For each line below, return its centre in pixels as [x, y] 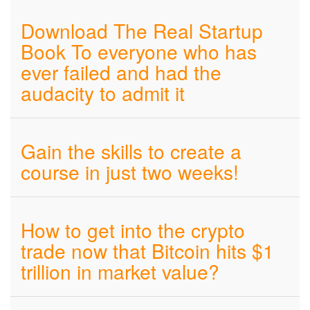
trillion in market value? [120, 271]
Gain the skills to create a [131, 151]
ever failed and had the [121, 72]
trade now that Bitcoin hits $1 [147, 250]
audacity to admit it [103, 93]
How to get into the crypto [133, 230]
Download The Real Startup [142, 30]
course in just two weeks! [130, 172]
